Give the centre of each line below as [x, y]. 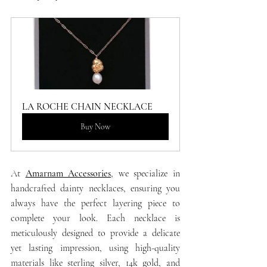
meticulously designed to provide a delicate [95, 233]
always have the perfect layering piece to [95, 203]
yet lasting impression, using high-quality [95, 248]
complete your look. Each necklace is [95, 218]
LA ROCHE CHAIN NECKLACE [87, 106]
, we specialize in [146, 173]
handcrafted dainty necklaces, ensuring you [95, 188]
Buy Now [95, 126]
